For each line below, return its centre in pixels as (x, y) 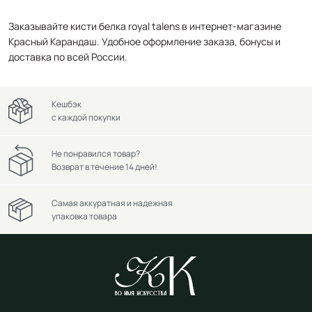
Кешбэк (67, 104)
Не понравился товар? (96, 154)
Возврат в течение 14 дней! (104, 167)
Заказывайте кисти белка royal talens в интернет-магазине (145, 26)
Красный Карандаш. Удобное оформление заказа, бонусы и (145, 41)
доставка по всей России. (68, 56)
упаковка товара (84, 216)
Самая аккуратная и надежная (112, 203)
